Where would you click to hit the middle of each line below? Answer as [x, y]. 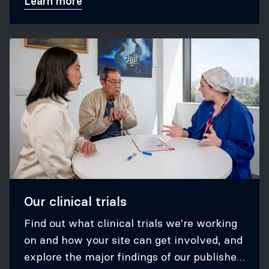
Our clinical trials [75, 201]
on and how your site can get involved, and [133, 240]
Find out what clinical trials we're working [131, 223]
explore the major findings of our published [133, 257]
